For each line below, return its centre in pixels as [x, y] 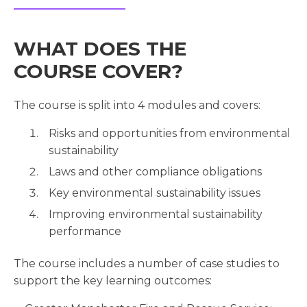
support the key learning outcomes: [113, 281]
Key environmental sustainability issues [155, 193]
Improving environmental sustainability [156, 214]
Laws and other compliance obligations [156, 172]
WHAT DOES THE [100, 49]
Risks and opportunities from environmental [170, 134]
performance [85, 232]
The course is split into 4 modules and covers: [137, 106]
